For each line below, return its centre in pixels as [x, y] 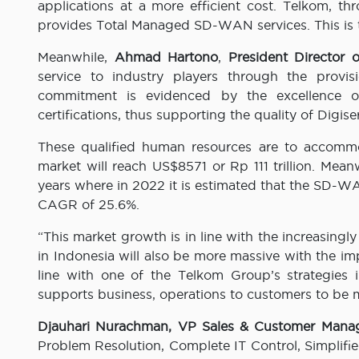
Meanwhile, [76, 57]
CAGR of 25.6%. [89, 205]
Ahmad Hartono [166, 57]
